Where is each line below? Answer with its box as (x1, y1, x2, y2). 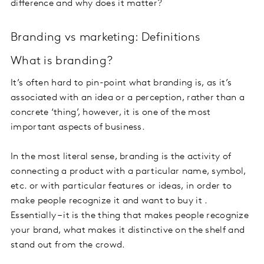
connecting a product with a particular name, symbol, (11, 167, 246, 177)
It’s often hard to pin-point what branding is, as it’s (11, 78, 232, 88)
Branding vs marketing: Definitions (11, 32, 201, 44)
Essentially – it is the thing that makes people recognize (11, 211, 249, 221)
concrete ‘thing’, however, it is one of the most (11, 108, 211, 118)
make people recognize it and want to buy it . (11, 196, 207, 206)
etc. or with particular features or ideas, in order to (11, 181, 232, 192)
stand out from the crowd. (11, 240, 126, 250)
